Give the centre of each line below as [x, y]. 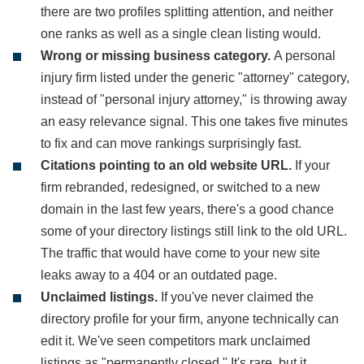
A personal [305, 56]
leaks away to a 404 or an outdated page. [159, 275]
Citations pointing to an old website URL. [168, 165]
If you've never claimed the [237, 297]
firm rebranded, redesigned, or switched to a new [180, 187]
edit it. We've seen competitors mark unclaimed [175, 341]
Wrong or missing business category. [157, 56]
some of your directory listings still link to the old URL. [194, 231]
